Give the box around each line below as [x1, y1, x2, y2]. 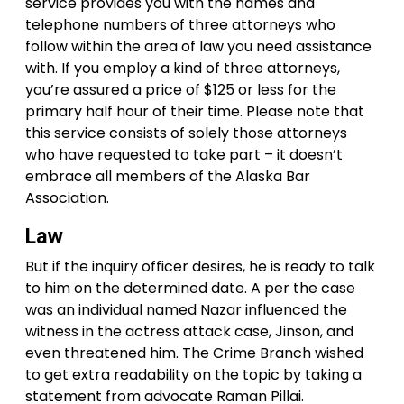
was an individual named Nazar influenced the [25, 298, 347, 320]
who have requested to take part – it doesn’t [25, 143, 343, 165]
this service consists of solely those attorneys [25, 122, 347, 143]
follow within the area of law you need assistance [25, 35, 372, 57]
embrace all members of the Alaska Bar [25, 165, 310, 187]
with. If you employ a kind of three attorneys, [25, 57, 340, 78]
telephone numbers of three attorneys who [25, 14, 335, 35]
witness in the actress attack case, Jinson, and [25, 320, 353, 342]
